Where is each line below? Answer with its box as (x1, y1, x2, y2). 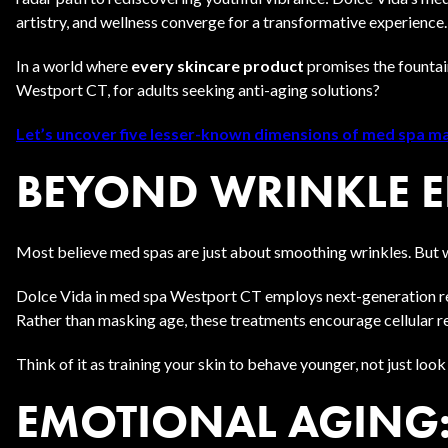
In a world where (16, 56, 131, 75)
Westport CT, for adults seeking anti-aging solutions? (16, 80, 380, 99)
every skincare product (131, 56, 304, 75)
